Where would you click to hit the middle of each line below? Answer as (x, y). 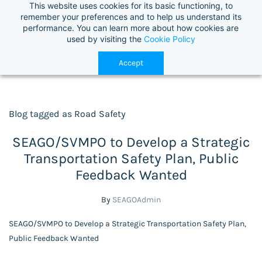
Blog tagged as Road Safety (67, 114)
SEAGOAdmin (137, 200)
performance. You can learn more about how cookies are (131, 28)
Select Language (126, 8)
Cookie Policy (169, 39)
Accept (131, 63)
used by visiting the (105, 39)
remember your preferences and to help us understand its (131, 17)
